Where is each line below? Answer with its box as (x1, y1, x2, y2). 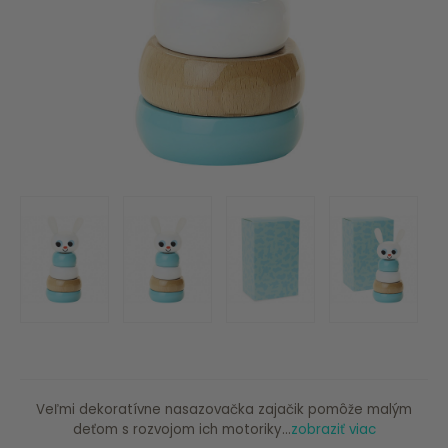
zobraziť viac (290, 420, 376, 440)
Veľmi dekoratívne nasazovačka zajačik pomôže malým (36, 400, 412, 420)
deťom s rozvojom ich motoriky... (72, 420, 291, 440)
